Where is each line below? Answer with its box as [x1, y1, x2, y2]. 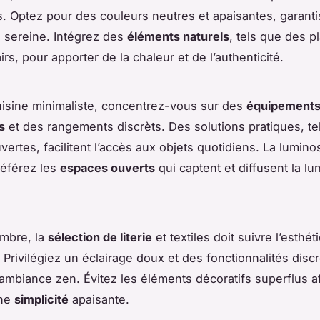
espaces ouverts [60, 161, 155, 176]
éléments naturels [127, 29, 229, 44]
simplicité [14, 292, 69, 307]
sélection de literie [48, 230, 152, 245]
